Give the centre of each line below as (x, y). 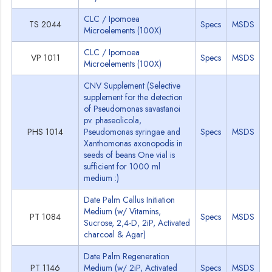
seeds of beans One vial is (130, 155)
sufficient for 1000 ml (122, 166)
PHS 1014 (46, 132)
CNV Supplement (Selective (132, 86)
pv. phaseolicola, (113, 120)
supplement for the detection (134, 97)
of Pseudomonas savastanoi (132, 109)
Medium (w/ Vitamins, (123, 211)
